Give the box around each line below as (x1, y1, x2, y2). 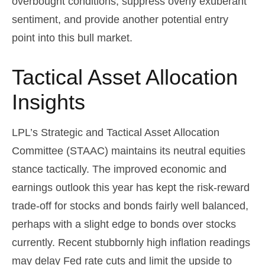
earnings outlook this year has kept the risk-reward (12, 182, 250, 194)
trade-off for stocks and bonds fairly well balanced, (12, 200, 248, 212)
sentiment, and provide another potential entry (12, 14, 228, 26)
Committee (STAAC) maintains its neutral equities (12, 145, 245, 157)
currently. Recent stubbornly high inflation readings (12, 237, 250, 249)
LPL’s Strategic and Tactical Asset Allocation (12, 127, 219, 139)
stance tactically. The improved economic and (12, 163, 227, 176)
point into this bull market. (12, 32, 132, 44)
